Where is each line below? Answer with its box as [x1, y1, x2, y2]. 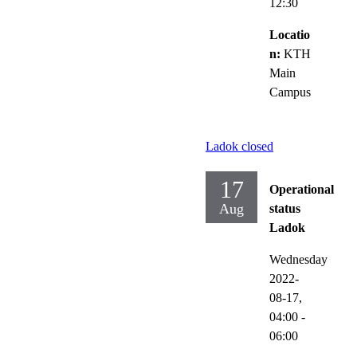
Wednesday [269, 252, 328, 266]
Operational [269, 182, 334, 196]
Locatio [269, 27, 310, 41]
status [269, 201, 300, 215]
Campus [269, 84, 311, 99]
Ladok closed [206, 139, 273, 153]
